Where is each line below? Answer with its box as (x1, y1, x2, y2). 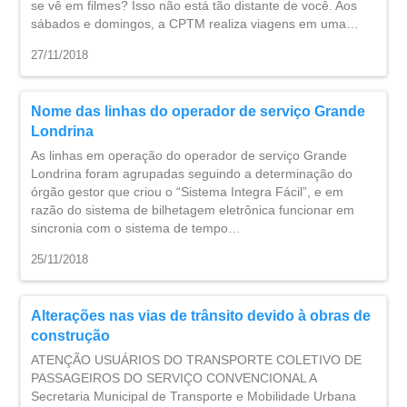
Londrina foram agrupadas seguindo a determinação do (31, 166, 352, 181)
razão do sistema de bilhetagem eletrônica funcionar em (31, 203, 354, 217)
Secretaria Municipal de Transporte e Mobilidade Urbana (31, 389, 356, 403)
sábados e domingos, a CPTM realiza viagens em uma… (31, 16, 359, 31)
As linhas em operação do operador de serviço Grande (31, 148, 347, 163)
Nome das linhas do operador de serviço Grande (31, 104, 365, 119)
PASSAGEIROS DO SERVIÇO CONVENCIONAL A (31, 371, 316, 385)
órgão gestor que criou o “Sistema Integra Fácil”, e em (31, 184, 343, 199)
